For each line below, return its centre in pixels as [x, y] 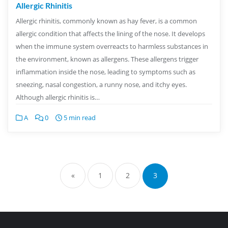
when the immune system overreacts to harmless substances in [112, 46]
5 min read [79, 117]
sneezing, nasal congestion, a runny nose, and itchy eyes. [101, 84]
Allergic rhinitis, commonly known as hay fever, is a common [106, 21]
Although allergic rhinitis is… [58, 97]
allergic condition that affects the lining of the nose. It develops [110, 33]
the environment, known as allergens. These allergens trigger [107, 59]
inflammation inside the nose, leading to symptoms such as [106, 72]
